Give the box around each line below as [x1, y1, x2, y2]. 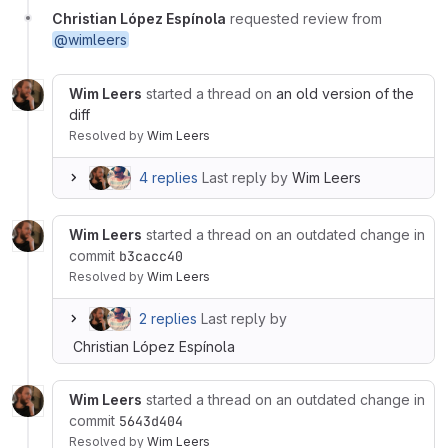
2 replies [139, 309, 197, 327]
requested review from [230, 9, 382, 27]
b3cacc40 [119, 246, 183, 265]
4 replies [139, 168, 198, 186]
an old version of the [276, 84, 414, 102]
